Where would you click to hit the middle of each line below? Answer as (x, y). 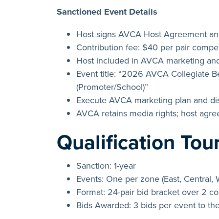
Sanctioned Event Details (107, 11)
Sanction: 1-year (106, 165)
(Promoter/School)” (112, 87)
